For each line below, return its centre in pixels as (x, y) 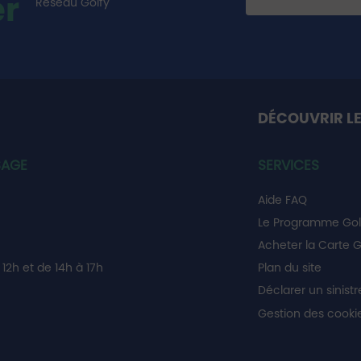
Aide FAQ (282, 200)
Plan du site (289, 268)
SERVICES (288, 165)
